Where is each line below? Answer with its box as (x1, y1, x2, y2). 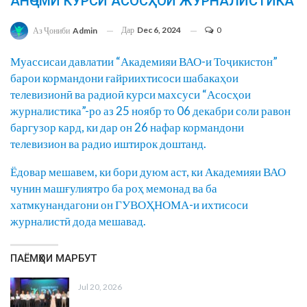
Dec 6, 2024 (137, 25, 181, 36)
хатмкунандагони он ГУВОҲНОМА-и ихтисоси (10, 197, 248, 212)
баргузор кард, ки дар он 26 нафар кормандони (10, 120, 244, 135)
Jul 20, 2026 (78, 282, 122, 293)
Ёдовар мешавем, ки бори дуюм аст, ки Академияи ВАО (10, 164, 286, 180)
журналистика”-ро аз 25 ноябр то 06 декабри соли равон (10, 103, 291, 119)
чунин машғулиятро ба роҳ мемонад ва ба (10, 181, 217, 196)
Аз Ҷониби (33, 25, 71, 36)
